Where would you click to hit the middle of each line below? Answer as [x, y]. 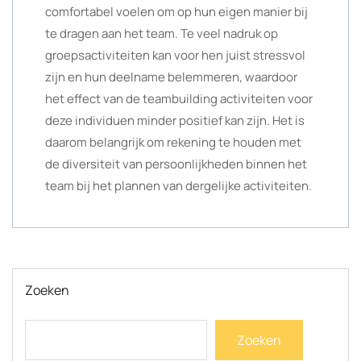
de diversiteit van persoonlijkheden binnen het [176, 164]
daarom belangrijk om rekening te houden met [173, 142]
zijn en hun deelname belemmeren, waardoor [171, 77]
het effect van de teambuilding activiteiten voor [179, 99]
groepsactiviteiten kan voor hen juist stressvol [175, 55]
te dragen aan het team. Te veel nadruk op [162, 33]
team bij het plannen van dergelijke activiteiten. [178, 186]
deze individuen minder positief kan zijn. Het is [175, 120]
